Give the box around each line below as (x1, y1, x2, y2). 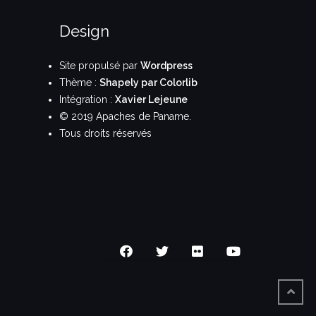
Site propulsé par (59, 59, 140, 71)
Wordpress (140, 59, 193, 71)
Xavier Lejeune (114, 93, 188, 105)
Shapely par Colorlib (99, 76, 197, 88)
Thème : (59, 76, 99, 88)
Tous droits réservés (59, 127, 152, 139)
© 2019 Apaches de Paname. (59, 110, 191, 122)
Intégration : (59, 93, 115, 105)
